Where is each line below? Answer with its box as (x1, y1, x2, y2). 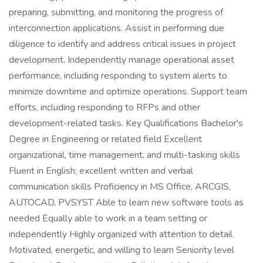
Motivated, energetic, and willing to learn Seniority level (9, 244, 234, 257)
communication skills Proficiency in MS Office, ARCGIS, (9, 180, 231, 193)
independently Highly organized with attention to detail (9, 228, 232, 241)
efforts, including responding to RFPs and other (9, 101, 200, 114)
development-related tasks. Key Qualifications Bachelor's (9, 117, 243, 130)
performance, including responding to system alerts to (9, 69, 227, 82)
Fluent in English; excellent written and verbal (9, 164, 193, 177)
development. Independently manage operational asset (9, 53, 234, 66)
